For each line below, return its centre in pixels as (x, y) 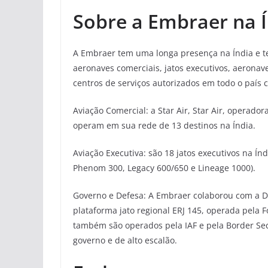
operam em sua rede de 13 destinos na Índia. (164, 126)
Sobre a (108, 22)
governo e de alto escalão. (125, 240)
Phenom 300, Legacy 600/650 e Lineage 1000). (164, 168)
